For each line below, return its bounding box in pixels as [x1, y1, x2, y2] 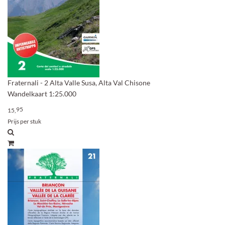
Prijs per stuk [8, 118, 41, 125]
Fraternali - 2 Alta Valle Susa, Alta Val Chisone [8, 78, 150, 87]
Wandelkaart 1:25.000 [8, 89, 76, 98]
